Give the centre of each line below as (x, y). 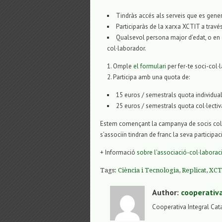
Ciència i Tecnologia (148, 170)
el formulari (150, 66)
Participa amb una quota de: (151, 77)
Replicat (194, 170)
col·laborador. (127, 49)
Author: (166, 193)
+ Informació (118, 153)
